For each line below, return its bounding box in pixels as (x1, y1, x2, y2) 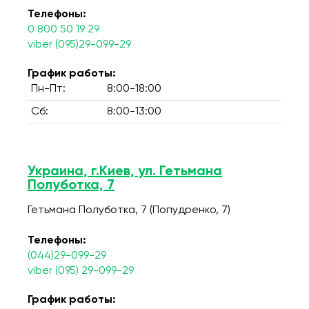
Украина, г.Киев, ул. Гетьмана (28, 165, 222, 179)
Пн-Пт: (31, 83, 66, 94)
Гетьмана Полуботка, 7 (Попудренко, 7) (28, 205, 230, 216)
